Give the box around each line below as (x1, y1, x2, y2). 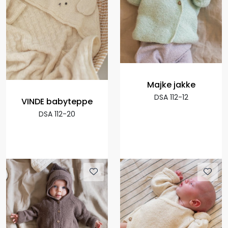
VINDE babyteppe (21, 95, 93, 107)
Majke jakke (147, 78, 195, 91)
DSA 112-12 (154, 92, 188, 102)
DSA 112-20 (39, 108, 75, 119)
